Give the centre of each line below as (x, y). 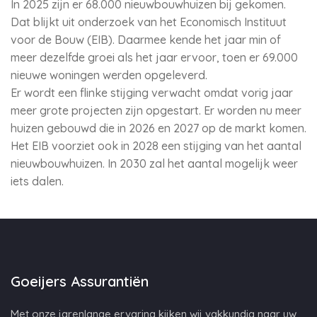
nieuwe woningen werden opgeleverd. (109, 75)
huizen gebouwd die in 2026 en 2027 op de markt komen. (158, 128)
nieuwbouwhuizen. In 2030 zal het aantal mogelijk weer (154, 163)
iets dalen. (37, 181)
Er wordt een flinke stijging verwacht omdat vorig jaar (152, 93)
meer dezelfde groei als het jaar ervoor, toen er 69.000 (154, 57)
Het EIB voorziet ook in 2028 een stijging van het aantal (156, 146)
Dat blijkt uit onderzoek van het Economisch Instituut (149, 22)
